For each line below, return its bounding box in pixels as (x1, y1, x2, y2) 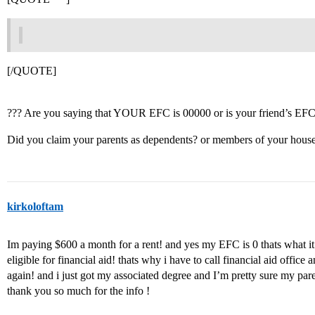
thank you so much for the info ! (7, 285, 150, 297)
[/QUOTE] (7, 65, 56, 77)
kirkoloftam (7, 200, 63, 212)
